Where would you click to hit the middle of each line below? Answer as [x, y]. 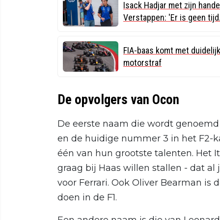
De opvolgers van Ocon [118, 99]
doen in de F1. [87, 197]
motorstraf [142, 62]
